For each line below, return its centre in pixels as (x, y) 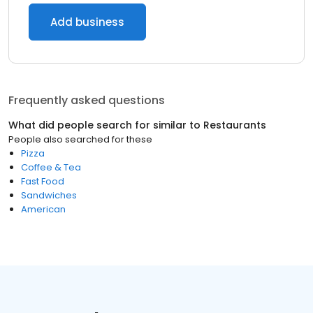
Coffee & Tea (51, 167)
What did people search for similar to (106, 125)
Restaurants (235, 125)
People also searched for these (80, 139)
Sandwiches (49, 195)
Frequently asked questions (87, 100)
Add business (87, 22)
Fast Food (43, 181)
